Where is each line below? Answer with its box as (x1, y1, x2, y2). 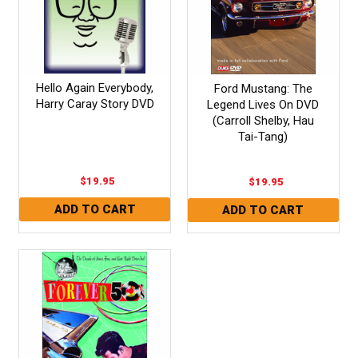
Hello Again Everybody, (36, 80, 154, 95)
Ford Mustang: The (213, 81, 312, 96)
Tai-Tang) (238, 129, 288, 144)
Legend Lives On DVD (207, 97, 320, 112)
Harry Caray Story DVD (35, 96, 154, 111)
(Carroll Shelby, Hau (212, 113, 314, 128)
